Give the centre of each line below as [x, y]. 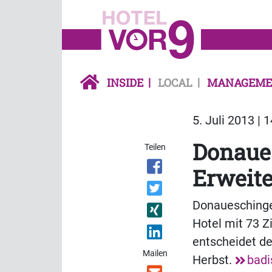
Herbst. [214, 260]
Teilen [155, 147]
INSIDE [125, 83]
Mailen [155, 253]
